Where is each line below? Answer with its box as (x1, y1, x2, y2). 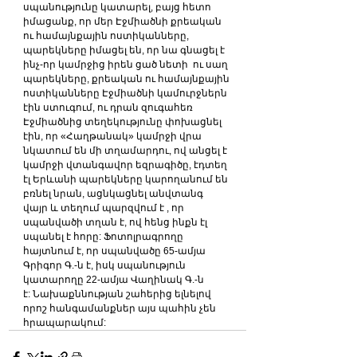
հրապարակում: (23, 317, 106, 328)
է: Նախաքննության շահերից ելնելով (23, 288, 214, 300)
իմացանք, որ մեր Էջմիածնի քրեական (23, 16, 224, 27)
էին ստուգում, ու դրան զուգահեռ (23, 102, 195, 113)
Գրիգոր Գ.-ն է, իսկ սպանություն (23, 260, 188, 271)
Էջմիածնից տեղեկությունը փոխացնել (23, 116, 224, 127)
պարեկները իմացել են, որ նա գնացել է (23, 45, 227, 56)
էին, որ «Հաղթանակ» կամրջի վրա (23, 131, 204, 142)
